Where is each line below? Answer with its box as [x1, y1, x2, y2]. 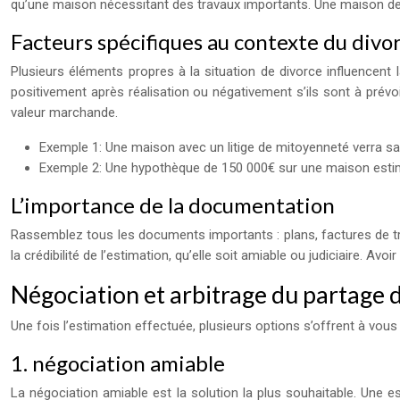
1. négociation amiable [11, 350, 225, 376]
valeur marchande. [11, 104, 118, 121]
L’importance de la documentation [11, 192, 335, 218]
